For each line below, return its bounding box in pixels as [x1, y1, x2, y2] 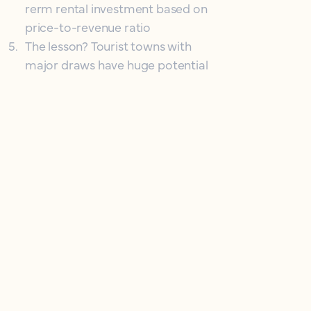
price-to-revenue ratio [25, 18, 151, 35]
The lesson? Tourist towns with [25, 37, 192, 54]
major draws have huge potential [25, 56, 208, 73]
